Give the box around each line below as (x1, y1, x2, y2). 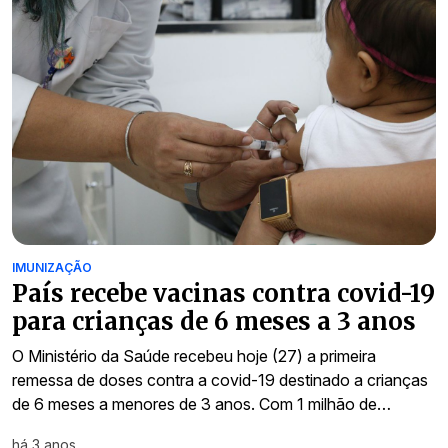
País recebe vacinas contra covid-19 (12, 278, 435, 310)
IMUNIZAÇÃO (12, 260, 92, 276)
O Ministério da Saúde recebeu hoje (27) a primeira (12, 346, 376, 367)
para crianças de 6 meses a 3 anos (12, 306, 416, 338)
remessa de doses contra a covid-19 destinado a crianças (12, 370, 428, 391)
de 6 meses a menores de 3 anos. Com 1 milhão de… (12, 394, 391, 415)
